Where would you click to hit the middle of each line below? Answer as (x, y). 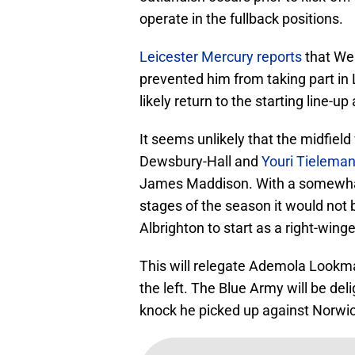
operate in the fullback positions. (241, 18)
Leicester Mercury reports (221, 56)
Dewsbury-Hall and (200, 161)
